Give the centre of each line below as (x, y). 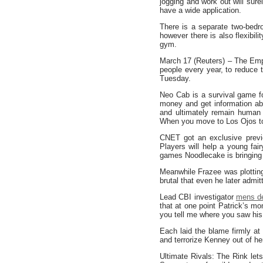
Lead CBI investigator (198, 197)
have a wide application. (200, 10)
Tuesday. (175, 78)
